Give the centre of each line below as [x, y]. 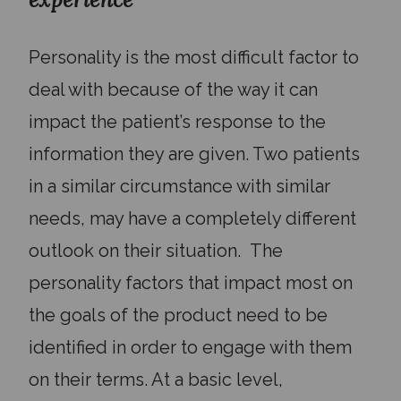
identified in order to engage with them [190, 347]
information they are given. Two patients [194, 154]
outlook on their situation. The [156, 251]
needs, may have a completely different [192, 218]
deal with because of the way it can [173, 90]
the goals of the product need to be [178, 315]
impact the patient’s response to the [177, 122]
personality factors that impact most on [191, 283]
